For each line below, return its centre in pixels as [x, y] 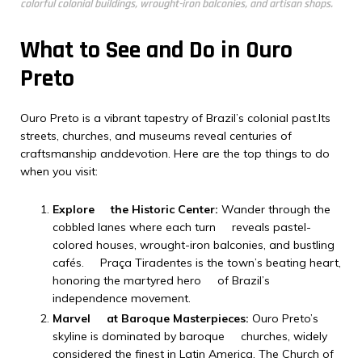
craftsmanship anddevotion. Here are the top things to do [175, 154]
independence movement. [122, 298]
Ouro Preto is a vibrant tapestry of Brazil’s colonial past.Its [175, 118]
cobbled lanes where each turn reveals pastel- [182, 227]
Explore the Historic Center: [135, 209]
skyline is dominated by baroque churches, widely [190, 336]
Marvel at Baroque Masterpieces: [151, 318]
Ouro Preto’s [284, 318]
